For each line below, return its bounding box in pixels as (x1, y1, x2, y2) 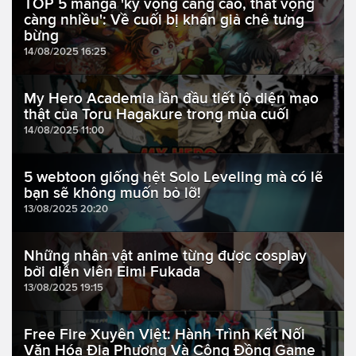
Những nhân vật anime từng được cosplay (24, 246, 307, 264)
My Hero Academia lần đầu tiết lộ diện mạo (24, 89, 319, 106)
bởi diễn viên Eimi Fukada (24, 262, 200, 280)
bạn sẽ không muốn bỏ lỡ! (24, 184, 201, 201)
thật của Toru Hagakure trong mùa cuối (24, 105, 289, 122)
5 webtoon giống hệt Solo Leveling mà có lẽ (24, 168, 323, 185)
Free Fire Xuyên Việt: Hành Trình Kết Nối (24, 325, 305, 342)
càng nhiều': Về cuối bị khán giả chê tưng (24, 10, 304, 28)
